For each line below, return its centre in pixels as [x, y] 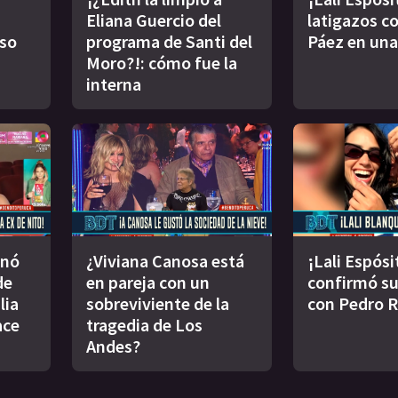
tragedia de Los [144, 324]
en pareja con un [148, 282]
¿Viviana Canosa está [165, 260]
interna [114, 84]
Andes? [113, 346]
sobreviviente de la [158, 303]
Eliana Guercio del [154, 20]
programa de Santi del [169, 42]
